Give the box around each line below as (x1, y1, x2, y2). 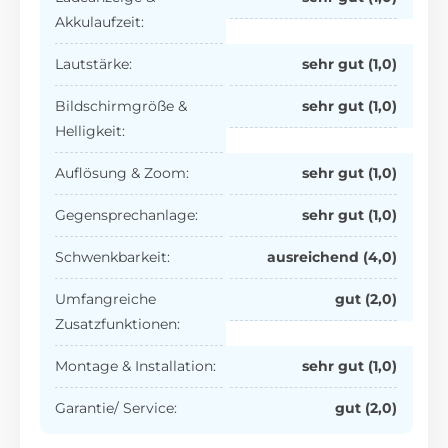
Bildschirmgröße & (55, 97, 188, 116)
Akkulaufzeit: (55, 13, 145, 32)
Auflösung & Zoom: (55, 164, 190, 183)
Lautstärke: (55, 55, 133, 74)
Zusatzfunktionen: (55, 315, 181, 334)
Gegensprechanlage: (55, 206, 199, 225)
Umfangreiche (55, 290, 157, 309)
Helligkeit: (55, 122, 126, 141)
